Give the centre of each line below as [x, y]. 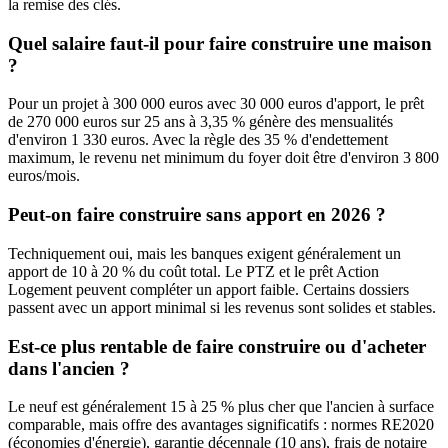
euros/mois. [44, 176]
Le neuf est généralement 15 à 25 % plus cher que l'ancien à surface [221, 407]
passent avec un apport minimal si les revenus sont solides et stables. [222, 307]
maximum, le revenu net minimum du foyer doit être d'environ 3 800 [223, 158]
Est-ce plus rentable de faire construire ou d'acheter [217, 346]
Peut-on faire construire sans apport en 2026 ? [197, 215]
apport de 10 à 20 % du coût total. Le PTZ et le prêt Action [193, 271]
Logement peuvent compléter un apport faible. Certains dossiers [208, 289]
